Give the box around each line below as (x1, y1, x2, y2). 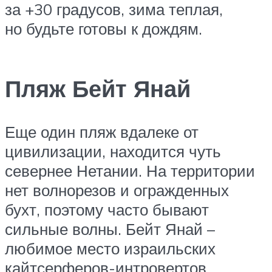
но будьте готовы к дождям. (5, 19, 202, 39)
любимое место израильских (5, 239, 216, 259)
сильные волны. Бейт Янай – (5, 219, 215, 239)
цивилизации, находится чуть (5, 141, 221, 161)
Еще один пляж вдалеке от (5, 122, 199, 142)
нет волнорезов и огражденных (5, 180, 229, 200)
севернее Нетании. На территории (5, 161, 255, 181)
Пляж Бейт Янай (5, 73, 191, 103)
